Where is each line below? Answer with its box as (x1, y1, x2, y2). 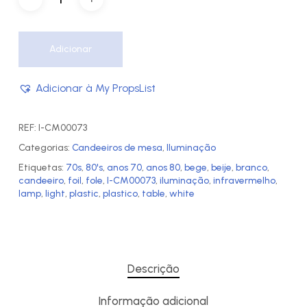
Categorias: (18, 141, 72, 153)
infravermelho (212, 174, 275, 186)
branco (235, 161, 267, 173)
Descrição (127, 261, 180, 275)
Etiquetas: (18, 161, 66, 173)
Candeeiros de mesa (71, 141, 162, 153)
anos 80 (145, 161, 180, 173)
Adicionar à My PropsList (35, 81, 156, 95)
